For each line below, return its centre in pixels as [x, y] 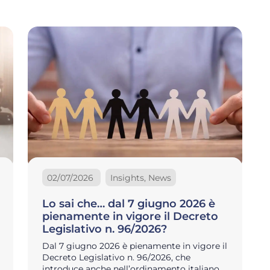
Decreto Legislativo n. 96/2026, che [116, 258]
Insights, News [141, 177]
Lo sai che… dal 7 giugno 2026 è [129, 204]
